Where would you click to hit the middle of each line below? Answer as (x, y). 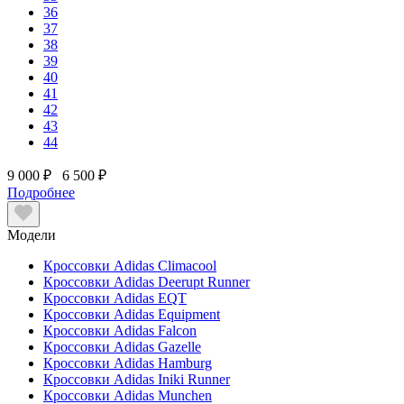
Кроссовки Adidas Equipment (132, 314)
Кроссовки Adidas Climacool (130, 265)
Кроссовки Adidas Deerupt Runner (147, 281)
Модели (32, 234)
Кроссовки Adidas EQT (115, 298)
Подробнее (41, 192)
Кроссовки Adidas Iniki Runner (137, 379)
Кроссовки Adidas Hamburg (128, 363)
